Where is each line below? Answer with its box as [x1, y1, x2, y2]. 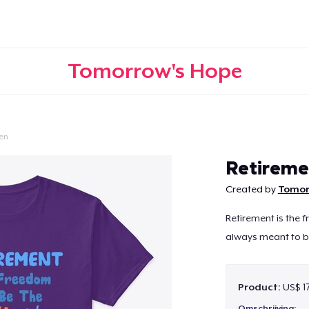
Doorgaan [124, 149, 185, 163]
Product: [237, 281, 283, 292]
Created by [225, 183, 278, 195]
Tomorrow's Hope [67, 59, 242, 83]
